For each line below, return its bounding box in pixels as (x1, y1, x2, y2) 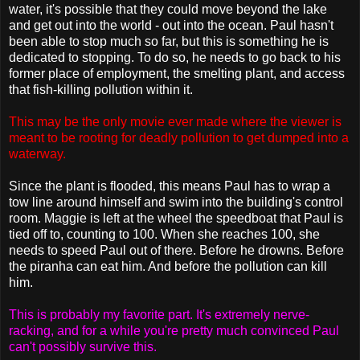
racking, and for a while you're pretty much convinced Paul (9, 323, 339, 337)
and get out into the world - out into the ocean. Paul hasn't (9, 18, 333, 32)
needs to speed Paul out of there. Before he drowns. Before (9, 243, 344, 257)
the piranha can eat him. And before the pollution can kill (9, 259, 327, 273)
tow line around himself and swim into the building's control (9, 194, 343, 209)
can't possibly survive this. (9, 339, 157, 354)
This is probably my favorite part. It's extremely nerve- (9, 307, 309, 321)
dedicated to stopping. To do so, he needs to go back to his (9, 50, 341, 64)
